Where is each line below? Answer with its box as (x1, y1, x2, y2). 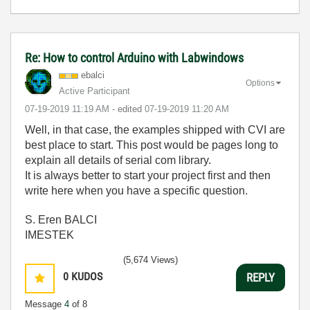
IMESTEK (25, 229, 74, 241)
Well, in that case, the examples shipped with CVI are (25, 124, 285, 136)
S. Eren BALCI (25, 214, 97, 226)
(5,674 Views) (123, 255, 178, 265)
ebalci (81, 70, 104, 80)
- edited (112, 104, 145, 114)
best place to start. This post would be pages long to (25, 139, 278, 151)
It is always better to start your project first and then (25, 170, 271, 181)
